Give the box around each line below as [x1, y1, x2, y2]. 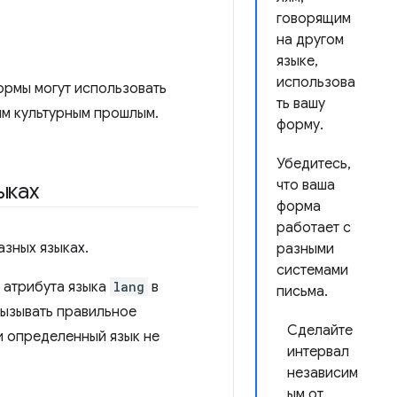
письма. [276, 283, 328, 300]
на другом [276, 31, 344, 49]
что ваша [276, 176, 335, 194]
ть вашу [276, 95, 325, 113]
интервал [287, 343, 349, 361]
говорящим [276, 10, 351, 27]
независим [287, 364, 358, 382]
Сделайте [287, 322, 353, 339]
